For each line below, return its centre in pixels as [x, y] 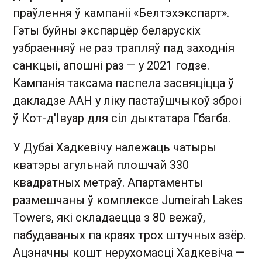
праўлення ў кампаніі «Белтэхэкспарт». [121, 13]
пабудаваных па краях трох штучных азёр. [129, 235]
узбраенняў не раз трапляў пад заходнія [124, 48]
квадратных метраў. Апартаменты [108, 182]
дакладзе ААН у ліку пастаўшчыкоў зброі [127, 100]
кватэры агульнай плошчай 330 [101, 165]
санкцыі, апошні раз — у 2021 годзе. [111, 65]
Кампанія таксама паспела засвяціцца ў [123, 83]
